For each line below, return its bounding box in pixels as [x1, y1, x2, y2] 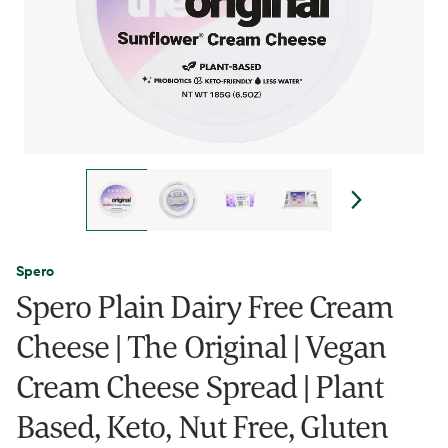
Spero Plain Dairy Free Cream [16, 285, 394, 327]
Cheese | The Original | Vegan [16, 325, 387, 367]
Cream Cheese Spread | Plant [16, 365, 384, 407]
